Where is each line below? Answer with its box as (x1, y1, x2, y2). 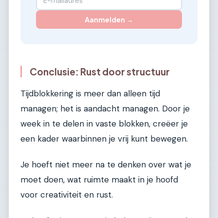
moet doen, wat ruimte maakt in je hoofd (20, 174, 178, 185)
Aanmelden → (85, 15, 133, 24)
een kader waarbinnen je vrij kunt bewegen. (20, 133, 188, 145)
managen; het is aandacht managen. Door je (20, 103, 190, 114)
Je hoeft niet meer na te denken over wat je (20, 159, 191, 170)
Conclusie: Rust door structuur (30, 66, 170, 78)
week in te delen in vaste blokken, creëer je (20, 118, 188, 129)
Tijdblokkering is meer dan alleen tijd (20, 88, 160, 99)
